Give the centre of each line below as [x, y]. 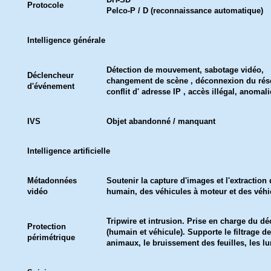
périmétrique [51, 237]
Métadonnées [52, 181]
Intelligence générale [66, 40]
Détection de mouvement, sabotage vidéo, [185, 70]
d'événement [51, 86]
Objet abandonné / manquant [161, 121]
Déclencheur [51, 75]
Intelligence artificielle [69, 151]
